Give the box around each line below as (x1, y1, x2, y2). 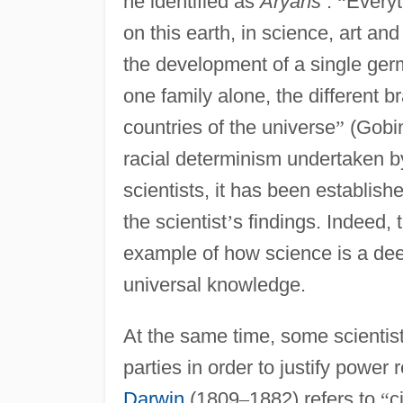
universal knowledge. (122, 273, 306, 296)
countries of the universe (122, 115, 336, 139)
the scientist (122, 210, 227, 233)
